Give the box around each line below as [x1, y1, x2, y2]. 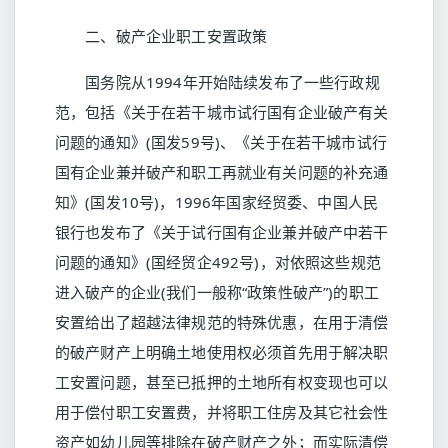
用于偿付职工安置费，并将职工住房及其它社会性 [55, 402, 389, 422]
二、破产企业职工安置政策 [55, 26, 268, 46]
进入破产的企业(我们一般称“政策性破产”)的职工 [55, 282, 379, 302]
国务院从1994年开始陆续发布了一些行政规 [55, 72, 380, 92]
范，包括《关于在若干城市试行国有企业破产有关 [55, 102, 389, 122]
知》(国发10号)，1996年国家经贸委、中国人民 [55, 192, 379, 212]
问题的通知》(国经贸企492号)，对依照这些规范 [55, 252, 381, 272]
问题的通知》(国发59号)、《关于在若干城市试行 [55, 132, 387, 152]
